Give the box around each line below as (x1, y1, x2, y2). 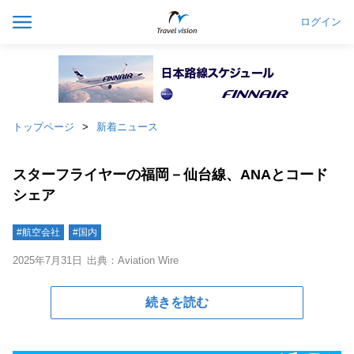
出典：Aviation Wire (87, 254, 179, 266)
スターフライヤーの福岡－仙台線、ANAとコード (13, 167, 328, 183)
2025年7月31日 (13, 254, 82, 266)
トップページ (13, 121, 74, 133)
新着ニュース (96, 121, 158, 133)
